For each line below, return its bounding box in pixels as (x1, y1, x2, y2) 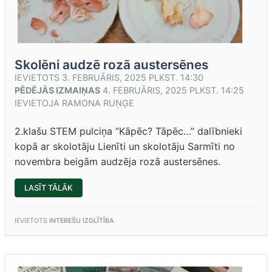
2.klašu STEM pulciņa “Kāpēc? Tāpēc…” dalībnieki (15, 125, 242, 137)
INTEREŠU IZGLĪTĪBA (49, 217, 114, 225)
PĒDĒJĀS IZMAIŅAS (15, 85, 100, 95)
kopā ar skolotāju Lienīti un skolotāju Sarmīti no (15, 140, 235, 152)
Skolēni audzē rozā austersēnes (15, 57, 208, 72)
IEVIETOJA (15, 98, 62, 108)
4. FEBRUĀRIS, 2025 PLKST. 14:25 (103, 85, 244, 95)
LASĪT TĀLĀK (24, 183, 73, 192)
